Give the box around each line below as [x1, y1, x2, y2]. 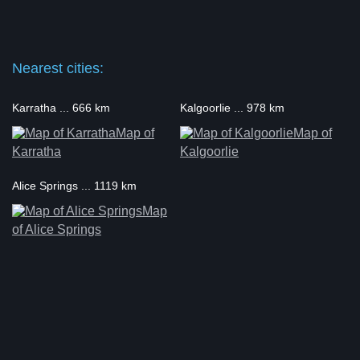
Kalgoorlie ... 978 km [179, 101, 284, 114]
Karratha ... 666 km [12, 101, 110, 114]
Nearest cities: [12, 60, 104, 76]
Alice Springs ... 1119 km [12, 179, 137, 192]
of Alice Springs [12, 223, 101, 236]
